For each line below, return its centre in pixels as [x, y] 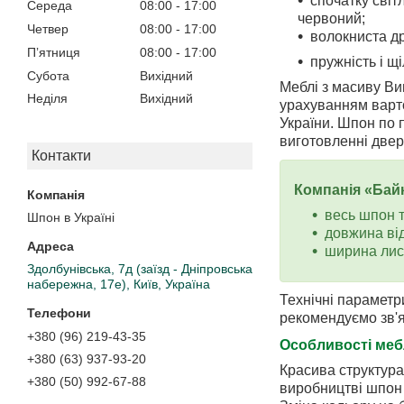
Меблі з [306, 87]
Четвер [48, 28]
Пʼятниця [54, 52]
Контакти [61, 156]
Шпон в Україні [71, 218]
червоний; [331, 19]
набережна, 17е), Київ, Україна [119, 285]
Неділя [47, 99]
